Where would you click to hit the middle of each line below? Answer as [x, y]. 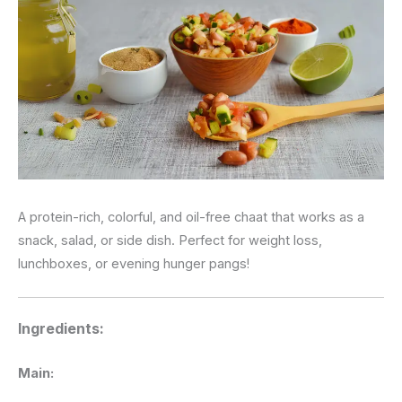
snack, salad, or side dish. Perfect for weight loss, [170, 241]
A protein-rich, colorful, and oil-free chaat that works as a [191, 218]
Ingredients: [61, 329]
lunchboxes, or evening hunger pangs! [134, 264]
